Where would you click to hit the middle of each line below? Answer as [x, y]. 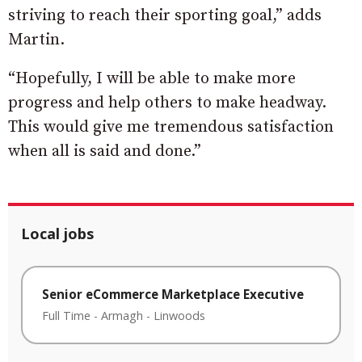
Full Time [66, 315]
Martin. [36, 40]
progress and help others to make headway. [167, 103]
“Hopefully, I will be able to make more [152, 79]
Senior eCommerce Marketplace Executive [173, 295]
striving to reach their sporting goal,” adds [165, 16]
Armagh [122, 315]
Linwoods [179, 315]
